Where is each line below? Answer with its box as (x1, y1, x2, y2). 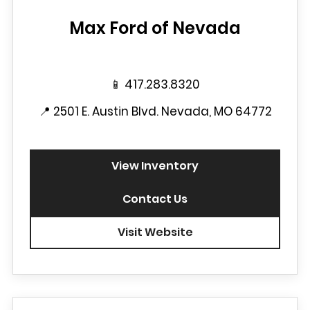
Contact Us (122, 191, 188, 207)
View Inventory (111, 158, 199, 174)
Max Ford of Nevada (69, 17, 241, 39)
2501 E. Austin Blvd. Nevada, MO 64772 (53, 103, 272, 120)
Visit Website (117, 224, 193, 240)
